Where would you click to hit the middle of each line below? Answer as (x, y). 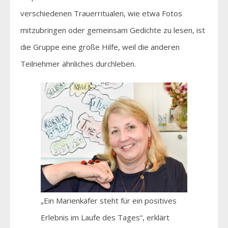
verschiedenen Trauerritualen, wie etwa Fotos (101, 13)
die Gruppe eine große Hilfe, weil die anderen (100, 47)
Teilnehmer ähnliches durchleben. (78, 63)
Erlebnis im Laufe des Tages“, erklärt (105, 217)
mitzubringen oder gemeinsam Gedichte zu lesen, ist (113, 30)
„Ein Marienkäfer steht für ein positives (109, 200)
